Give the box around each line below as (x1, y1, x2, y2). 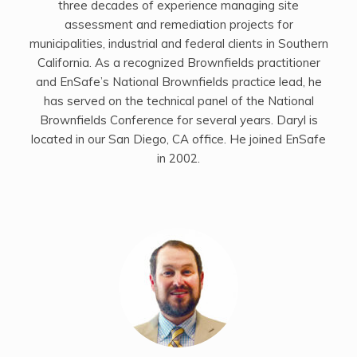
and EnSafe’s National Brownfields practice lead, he (35, 74, 322, 90)
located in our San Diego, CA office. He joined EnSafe (31, 131, 326, 147)
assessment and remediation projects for (64, 17, 293, 33)
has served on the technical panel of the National (43, 93, 314, 109)
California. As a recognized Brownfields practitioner (37, 55, 320, 71)
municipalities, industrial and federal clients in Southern (29, 36, 328, 52)
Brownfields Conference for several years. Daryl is (39, 112, 318, 128)
